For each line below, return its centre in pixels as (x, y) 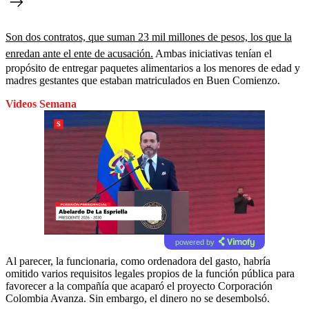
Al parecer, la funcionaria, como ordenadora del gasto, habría (138, 261)
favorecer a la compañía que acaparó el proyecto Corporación (139, 286)
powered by (195, 242)
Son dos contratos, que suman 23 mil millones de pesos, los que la (149, 37)
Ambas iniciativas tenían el (212, 53)
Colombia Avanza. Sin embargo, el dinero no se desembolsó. (138, 298)
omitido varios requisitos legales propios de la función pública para (150, 273)
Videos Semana (41, 103)
